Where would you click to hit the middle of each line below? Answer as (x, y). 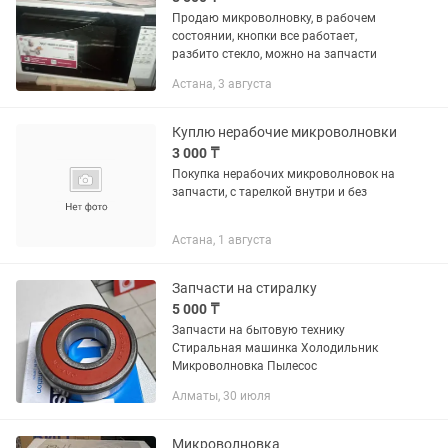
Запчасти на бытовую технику (258, 330)
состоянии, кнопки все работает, (264, 36)
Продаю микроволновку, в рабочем (274, 18)
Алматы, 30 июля (221, 396)
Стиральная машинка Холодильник (236, 348)
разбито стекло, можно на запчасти (274, 54)
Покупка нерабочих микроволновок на (283, 174)
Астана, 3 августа (222, 84)
